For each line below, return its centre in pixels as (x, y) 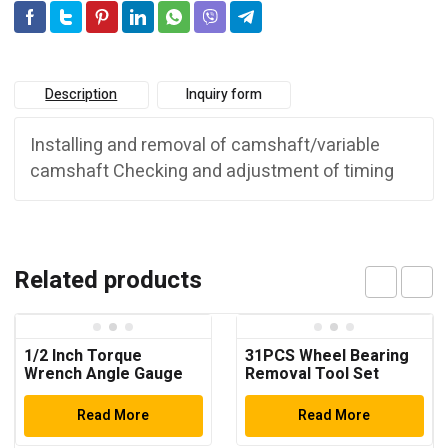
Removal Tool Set (311, 374)
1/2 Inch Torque (83, 356)
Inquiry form (224, 94)
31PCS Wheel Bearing (326, 356)
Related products (108, 280)
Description (81, 94)
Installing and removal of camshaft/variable (205, 145)
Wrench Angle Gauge (103, 374)
